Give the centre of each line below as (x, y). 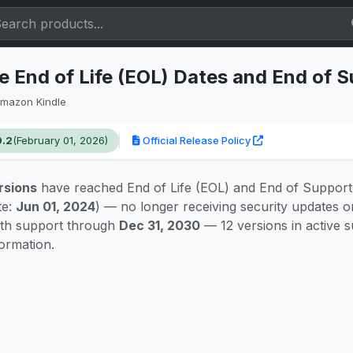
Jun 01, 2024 (56, 206)
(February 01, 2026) (60, 140)
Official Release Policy (197, 140)
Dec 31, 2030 (160, 225)
